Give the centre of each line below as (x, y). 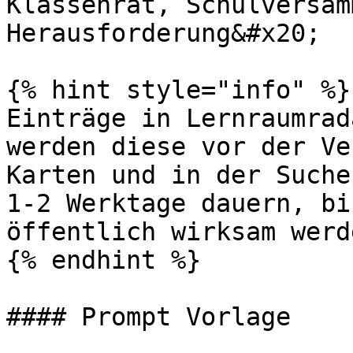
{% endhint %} (104, 260)
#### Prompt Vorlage (149, 317)
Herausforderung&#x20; (163, 33)
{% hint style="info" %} (178, 90)
